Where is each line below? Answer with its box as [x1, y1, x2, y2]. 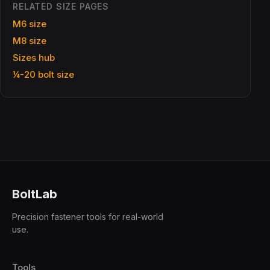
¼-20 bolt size [13, 69, 74, 81]
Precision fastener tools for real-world [12, 212, 163, 222]
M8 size [13, 35, 46, 47]
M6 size [13, 18, 46, 30]
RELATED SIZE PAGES [13, 1, 110, 12]
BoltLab [12, 187, 57, 202]
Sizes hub [13, 52, 55, 64]
